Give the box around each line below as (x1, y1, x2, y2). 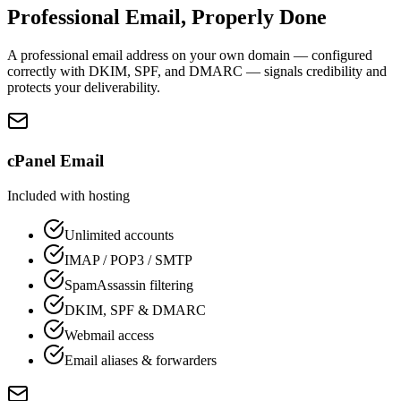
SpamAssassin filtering (64, 277, 193, 294)
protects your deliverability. (7, 79, 160, 95)
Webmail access (64, 328, 154, 344)
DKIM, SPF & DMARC (64, 303, 206, 319)
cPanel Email (7, 151, 104, 171)
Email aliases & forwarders (64, 353, 217, 369)
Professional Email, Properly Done (7, 4, 327, 29)
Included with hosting (7, 188, 130, 204)
